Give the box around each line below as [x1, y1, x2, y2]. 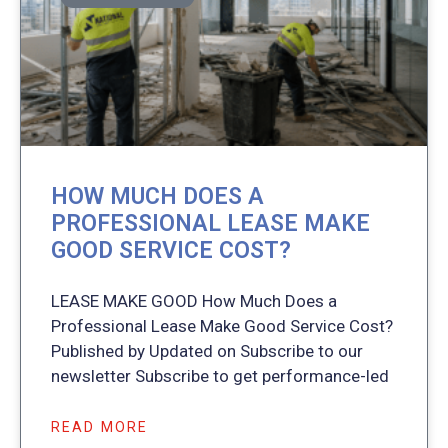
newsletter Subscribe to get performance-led [51, 365, 389, 386]
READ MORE [51, 418, 148, 435]
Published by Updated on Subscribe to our [51, 340, 363, 361]
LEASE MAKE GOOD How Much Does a [51, 290, 337, 311]
